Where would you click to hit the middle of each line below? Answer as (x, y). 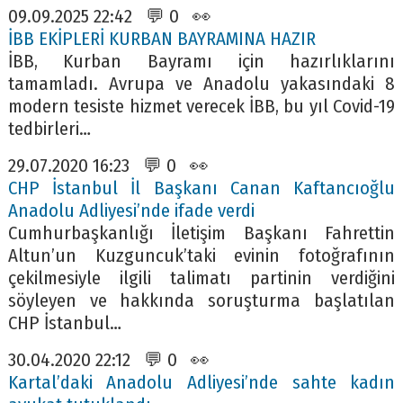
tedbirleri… (49, 129)
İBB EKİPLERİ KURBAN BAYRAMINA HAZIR (161, 39)
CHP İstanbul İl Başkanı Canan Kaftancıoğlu (201, 188)
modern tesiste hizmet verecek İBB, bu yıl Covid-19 (201, 106)
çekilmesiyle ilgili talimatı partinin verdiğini (201, 278)
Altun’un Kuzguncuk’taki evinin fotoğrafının (201, 255)
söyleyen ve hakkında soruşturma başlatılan (201, 300)
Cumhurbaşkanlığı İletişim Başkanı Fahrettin (201, 233)
